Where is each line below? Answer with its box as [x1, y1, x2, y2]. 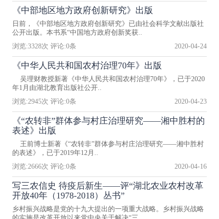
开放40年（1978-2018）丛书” [12, 191, 125, 200]
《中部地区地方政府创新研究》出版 [12, 5, 153, 15]
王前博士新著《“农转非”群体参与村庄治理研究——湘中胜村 [12, 140, 204, 148]
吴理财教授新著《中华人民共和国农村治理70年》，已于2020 [12, 75, 205, 83]
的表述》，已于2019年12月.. [12, 149, 98, 156]
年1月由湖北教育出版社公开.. [12, 84, 102, 91]
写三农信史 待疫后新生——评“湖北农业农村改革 [12, 181, 203, 191]
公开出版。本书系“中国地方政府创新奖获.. [12, 29, 142, 36]
